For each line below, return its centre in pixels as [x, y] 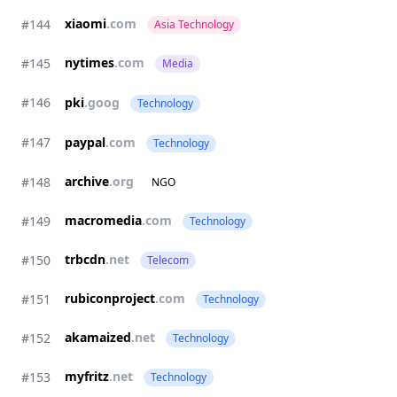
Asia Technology [194, 24]
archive [87, 181]
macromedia [103, 220]
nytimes [90, 62]
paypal [85, 142]
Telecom [168, 260]
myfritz [87, 376]
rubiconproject [110, 298]
